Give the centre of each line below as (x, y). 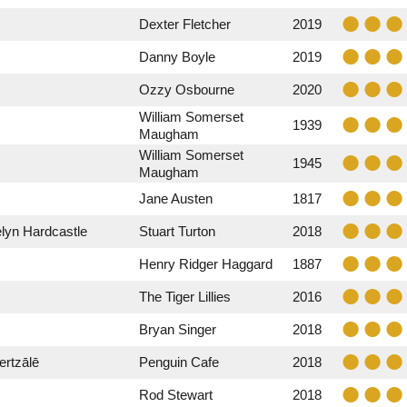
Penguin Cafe (179, 362)
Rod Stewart (176, 395)
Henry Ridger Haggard (206, 264)
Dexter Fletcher (185, 24)
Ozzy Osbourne (187, 89)
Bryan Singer (178, 329)
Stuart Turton (177, 231)
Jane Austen (176, 199)
